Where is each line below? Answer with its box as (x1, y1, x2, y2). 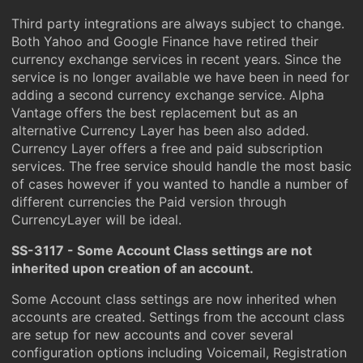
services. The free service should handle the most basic (11, 158, 352, 174)
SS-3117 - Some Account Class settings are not (11, 242, 312, 258)
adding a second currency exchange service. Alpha (11, 87, 324, 103)
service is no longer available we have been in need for (11, 69, 349, 85)
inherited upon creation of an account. (11, 260, 254, 276)
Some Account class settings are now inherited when (11, 291, 336, 307)
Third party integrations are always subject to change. (11, 15, 344, 32)
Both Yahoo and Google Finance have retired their (11, 33, 318, 49)
